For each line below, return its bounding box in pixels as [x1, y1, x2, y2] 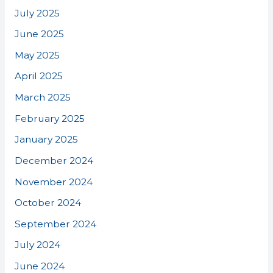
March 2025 [14, 91, 71, 103]
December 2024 [14, 154, 93, 166]
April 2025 [14, 70, 63, 82]
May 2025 [14, 49, 60, 61]
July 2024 [14, 239, 60, 251]
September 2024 [14, 218, 96, 230]
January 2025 [14, 133, 78, 146]
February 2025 [14, 112, 85, 124]
